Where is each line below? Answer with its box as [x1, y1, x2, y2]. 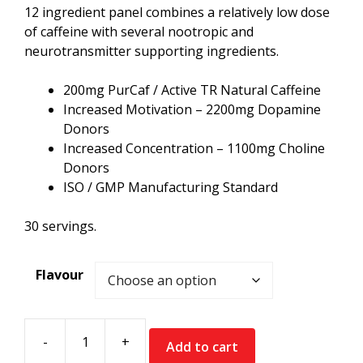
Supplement [144, 341, 218, 360]
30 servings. [24, 216, 96, 235]
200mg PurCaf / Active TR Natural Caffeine [63, 80, 321, 99]
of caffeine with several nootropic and [24, 22, 254, 41]
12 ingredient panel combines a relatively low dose [24, 2, 330, 21]
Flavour [36, 265, 83, 284]
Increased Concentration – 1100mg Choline [63, 139, 325, 157]
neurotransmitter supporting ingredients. [24, 41, 279, 60]
